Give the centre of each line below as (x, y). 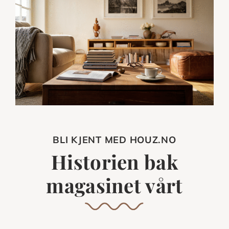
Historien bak (114, 161)
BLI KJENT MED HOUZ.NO (114, 140)
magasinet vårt (114, 185)
